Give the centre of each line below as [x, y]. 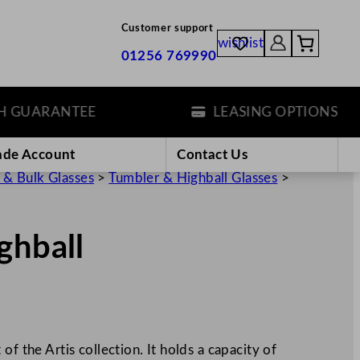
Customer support [167, 29]
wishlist [241, 43]
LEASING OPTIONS [246, 112]
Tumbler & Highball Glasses [193, 178]
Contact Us [213, 154]
